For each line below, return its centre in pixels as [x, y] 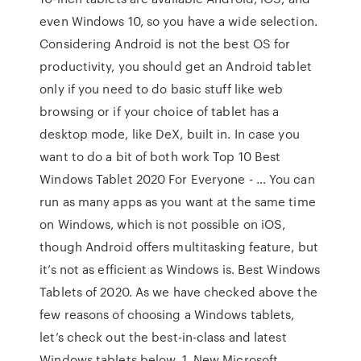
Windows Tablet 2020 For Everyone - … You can [177, 179]
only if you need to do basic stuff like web [162, 89]
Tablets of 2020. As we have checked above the [178, 292]
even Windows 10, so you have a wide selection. [178, 21]
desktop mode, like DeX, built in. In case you [170, 134]
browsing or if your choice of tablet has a [160, 111]
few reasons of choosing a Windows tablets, [167, 314]
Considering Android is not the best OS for [165, 44]
